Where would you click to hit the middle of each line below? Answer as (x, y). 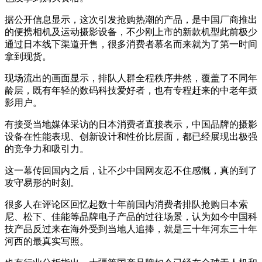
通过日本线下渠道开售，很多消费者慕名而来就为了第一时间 (131, 44)
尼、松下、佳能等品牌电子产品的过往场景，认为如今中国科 (131, 216)
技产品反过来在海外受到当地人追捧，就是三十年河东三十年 (131, 229)
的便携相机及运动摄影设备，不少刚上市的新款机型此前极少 (131, 32)
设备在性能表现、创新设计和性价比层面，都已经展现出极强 (131, 136)
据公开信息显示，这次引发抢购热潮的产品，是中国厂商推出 (131, 19)
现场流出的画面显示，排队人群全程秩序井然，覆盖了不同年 (131, 78)
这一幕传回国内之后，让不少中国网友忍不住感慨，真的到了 (131, 170)
